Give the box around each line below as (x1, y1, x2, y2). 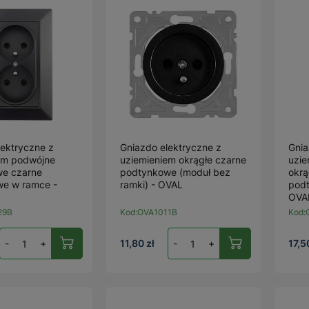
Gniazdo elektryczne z (120, 141, 222, 153)
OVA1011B (137, 207, 178, 217)
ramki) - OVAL (120, 179, 183, 190)
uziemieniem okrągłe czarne (120, 154, 247, 166)
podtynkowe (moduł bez (120, 166, 231, 178)
